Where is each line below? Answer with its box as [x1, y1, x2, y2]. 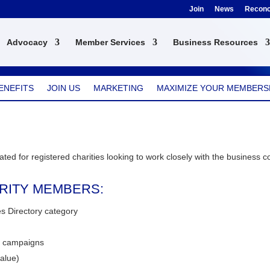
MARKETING [93, 83, 143, 93]
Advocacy [6, 37, 48, 47]
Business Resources [172, 37, 258, 47]
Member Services [75, 37, 145, 47]
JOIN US [46, 83, 80, 93]
